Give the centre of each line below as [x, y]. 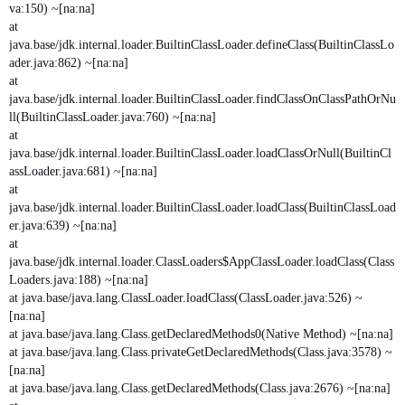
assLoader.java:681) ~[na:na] [83, 171]
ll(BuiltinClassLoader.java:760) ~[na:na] [113, 117]
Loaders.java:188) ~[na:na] [79, 279]
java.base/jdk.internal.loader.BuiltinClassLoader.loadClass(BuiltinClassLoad [202, 207]
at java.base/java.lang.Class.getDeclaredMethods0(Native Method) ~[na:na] [201, 334]
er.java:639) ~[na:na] [63, 225]
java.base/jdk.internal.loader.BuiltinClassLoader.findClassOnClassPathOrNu [202, 99]
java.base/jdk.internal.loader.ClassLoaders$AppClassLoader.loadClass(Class [202, 261]
